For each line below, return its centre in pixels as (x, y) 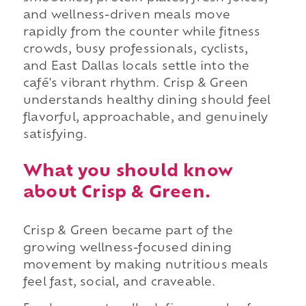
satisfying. (55, 135)
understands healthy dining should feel (147, 101)
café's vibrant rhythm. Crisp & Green (136, 84)
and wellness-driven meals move (126, 15)
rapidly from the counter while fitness (142, 32)
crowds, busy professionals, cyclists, (136, 50)
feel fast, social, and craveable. (119, 282)
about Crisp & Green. (116, 193)
